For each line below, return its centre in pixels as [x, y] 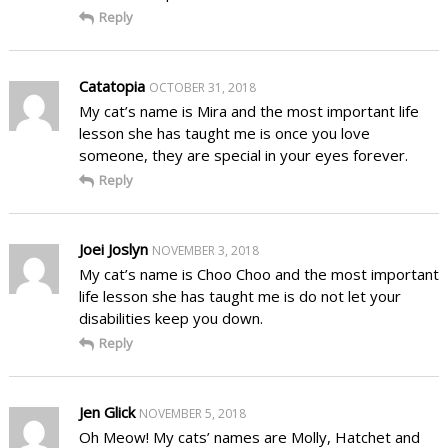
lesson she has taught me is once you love [224, 132]
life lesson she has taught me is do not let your [239, 295]
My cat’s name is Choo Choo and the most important [258, 273]
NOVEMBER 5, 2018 [192, 413]
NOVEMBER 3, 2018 [205, 250]
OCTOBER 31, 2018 [202, 87]
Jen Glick [106, 411]
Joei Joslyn [113, 248]
